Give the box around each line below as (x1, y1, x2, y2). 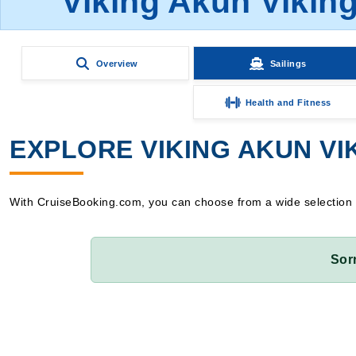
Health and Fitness (245, 97, 331, 107)
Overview (95, 58, 138, 68)
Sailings (269, 58, 307, 68)
